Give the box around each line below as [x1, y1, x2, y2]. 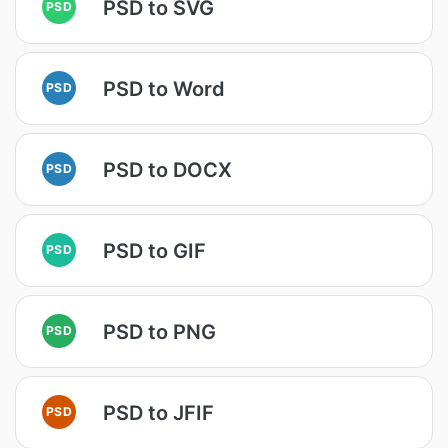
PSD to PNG [103, 319, 216, 344]
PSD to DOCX [103, 157, 232, 182]
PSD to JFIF [103, 400, 214, 425]
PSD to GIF [103, 238, 206, 263]
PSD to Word [103, 76, 225, 101]
